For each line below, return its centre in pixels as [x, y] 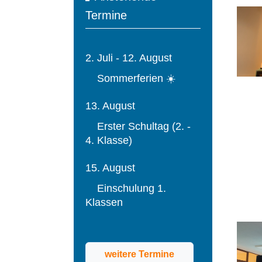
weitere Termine [139, 254]
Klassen [104, 202]
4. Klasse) [109, 140]
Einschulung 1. [126, 188]
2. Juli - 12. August [129, 58]
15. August [110, 168]
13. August [110, 106]
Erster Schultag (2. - [138, 126]
